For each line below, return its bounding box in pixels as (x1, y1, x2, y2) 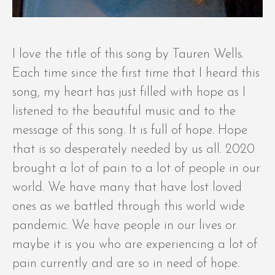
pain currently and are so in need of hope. (12, 257, 239, 271)
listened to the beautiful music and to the (12, 105, 236, 118)
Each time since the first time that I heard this (12, 67, 260, 80)
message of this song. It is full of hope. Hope (12, 124, 247, 137)
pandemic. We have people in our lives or (12, 219, 236, 233)
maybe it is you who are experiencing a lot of (12, 238, 257, 252)
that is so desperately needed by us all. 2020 (12, 143, 255, 157)
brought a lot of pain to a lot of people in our (12, 162, 260, 176)
